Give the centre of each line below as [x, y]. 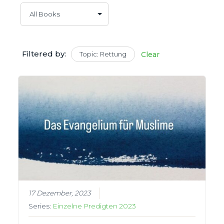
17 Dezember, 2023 [60, 193]
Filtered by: [44, 53]
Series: [41, 206]
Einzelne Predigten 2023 [94, 206]
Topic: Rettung [103, 54]
